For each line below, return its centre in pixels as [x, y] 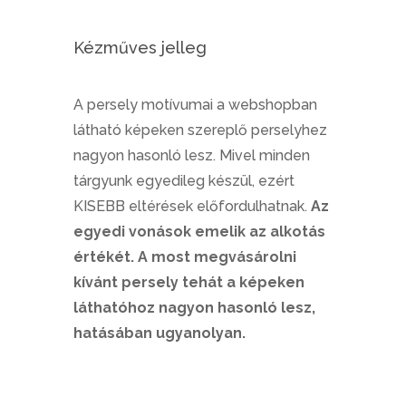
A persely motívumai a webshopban [195, 105]
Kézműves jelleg [140, 48]
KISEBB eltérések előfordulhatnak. [192, 206]
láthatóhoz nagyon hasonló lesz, [194, 308]
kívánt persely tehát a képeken [188, 282]
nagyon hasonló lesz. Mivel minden [191, 155]
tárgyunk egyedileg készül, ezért [184, 181]
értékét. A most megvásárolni [184, 257]
